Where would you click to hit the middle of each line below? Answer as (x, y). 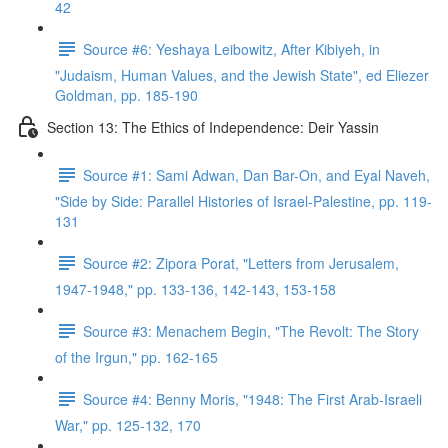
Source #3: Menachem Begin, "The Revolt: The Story (251, 330)
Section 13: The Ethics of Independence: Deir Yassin (213, 126)
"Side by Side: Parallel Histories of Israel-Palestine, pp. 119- (243, 201)
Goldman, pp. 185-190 (126, 95)
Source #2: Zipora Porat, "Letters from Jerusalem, (241, 262)
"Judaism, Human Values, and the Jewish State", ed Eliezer (242, 75)
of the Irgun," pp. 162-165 (136, 357)
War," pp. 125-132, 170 (128, 425)
